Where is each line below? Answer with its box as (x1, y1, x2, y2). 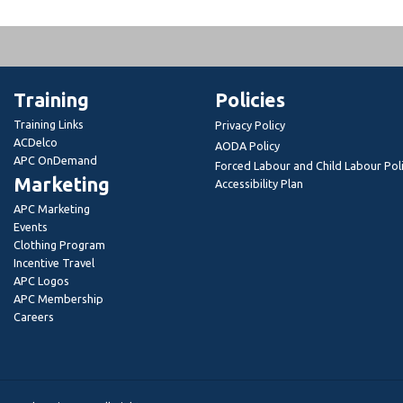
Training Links (13, 118, 84, 131)
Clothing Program (13, 238, 105, 252)
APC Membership (13, 292, 103, 306)
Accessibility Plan (215, 177, 303, 191)
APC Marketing (13, 202, 90, 216)
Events (13, 220, 48, 234)
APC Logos (13, 274, 69, 288)
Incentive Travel (13, 256, 94, 270)
